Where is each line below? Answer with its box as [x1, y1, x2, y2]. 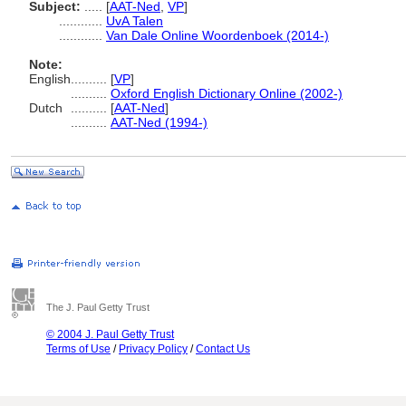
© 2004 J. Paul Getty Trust [46, 328, 174, 341]
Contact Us [196, 343, 250, 355]
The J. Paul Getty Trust [46, 302, 150, 313]
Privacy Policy [119, 343, 188, 355]
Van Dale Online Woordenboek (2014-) [106, 28, 329, 43]
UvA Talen [106, 14, 163, 28]
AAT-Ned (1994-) [111, 115, 208, 130]
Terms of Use [46, 343, 111, 355]
